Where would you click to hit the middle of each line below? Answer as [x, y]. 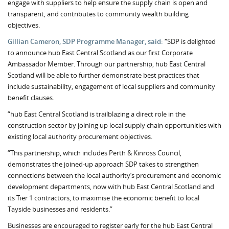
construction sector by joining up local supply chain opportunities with [114, 125]
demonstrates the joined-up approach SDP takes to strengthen [103, 164]
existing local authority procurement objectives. [80, 136]
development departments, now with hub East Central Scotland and [111, 187]
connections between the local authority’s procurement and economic [114, 175]
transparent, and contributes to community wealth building [98, 14]
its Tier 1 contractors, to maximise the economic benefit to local [104, 198]
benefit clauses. [31, 98]
